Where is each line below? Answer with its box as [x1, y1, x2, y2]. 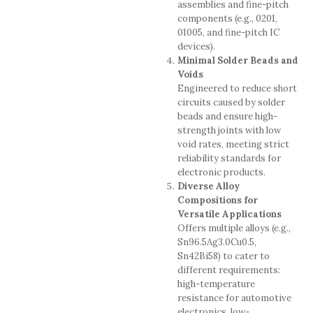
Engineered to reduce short [177, 82, 297, 95]
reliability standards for [177, 152, 281, 165]
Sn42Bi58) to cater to [177, 250, 270, 263]
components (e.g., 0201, [177, 13, 277, 25]
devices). [177, 41, 215, 53]
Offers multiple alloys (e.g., [177, 222, 291, 235]
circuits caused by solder [177, 96, 285, 109]
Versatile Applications [177, 208, 282, 221]
